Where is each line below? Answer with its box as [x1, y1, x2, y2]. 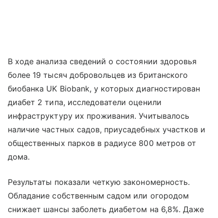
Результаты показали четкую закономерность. [8, 177, 190, 187]
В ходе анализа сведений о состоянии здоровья [8, 56, 197, 66]
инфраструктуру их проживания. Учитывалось [8, 110, 189, 121]
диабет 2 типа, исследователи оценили [8, 97, 162, 107]
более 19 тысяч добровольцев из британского [8, 70, 188, 80]
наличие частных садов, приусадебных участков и [8, 124, 206, 134]
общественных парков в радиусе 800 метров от [8, 138, 197, 148]
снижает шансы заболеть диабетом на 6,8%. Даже [8, 204, 204, 214]
